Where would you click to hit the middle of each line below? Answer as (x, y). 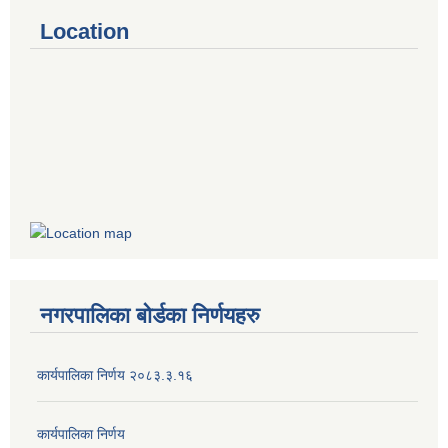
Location (84, 31)
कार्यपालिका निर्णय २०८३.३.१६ (115, 375)
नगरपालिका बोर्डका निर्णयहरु (150, 316)
